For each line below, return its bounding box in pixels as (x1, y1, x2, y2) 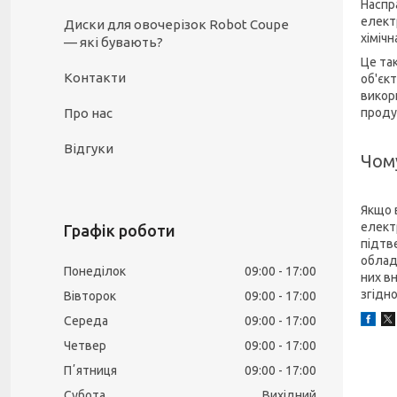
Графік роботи (64, 222, 175, 239)
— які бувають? (64, 35, 163, 50)
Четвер (64, 339, 106, 353)
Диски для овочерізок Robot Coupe (64, 17, 289, 32)
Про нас (64, 105, 113, 121)
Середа (64, 314, 108, 328)
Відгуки (64, 141, 113, 156)
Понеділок (64, 264, 126, 278)
